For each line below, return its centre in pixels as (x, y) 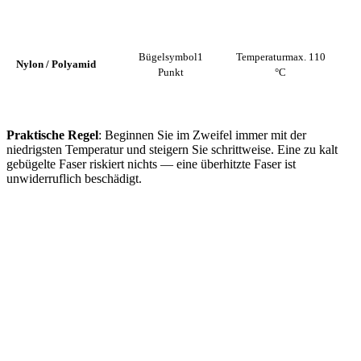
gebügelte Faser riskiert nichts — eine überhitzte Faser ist (151, 164)
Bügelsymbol (168, 57)
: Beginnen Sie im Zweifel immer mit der (202, 135)
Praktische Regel (52, 135)
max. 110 (305, 57)
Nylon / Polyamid (56, 64)
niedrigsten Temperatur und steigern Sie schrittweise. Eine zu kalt (172, 150)
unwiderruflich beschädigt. (74, 179)
